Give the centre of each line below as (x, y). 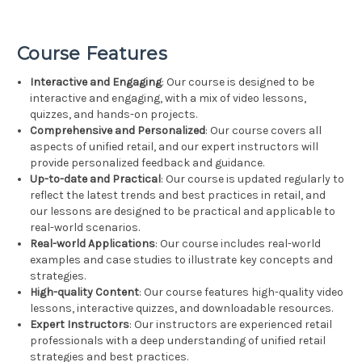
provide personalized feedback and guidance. (147, 163)
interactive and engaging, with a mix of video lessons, (168, 99)
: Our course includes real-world (238, 244)
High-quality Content (85, 293)
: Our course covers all (264, 131)
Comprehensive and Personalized (118, 131)
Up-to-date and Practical (96, 179)
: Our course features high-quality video (242, 293)
